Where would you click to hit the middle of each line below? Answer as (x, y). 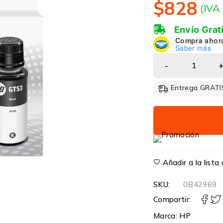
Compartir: (172, 199)
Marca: (166, 216)
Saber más (193, 48)
